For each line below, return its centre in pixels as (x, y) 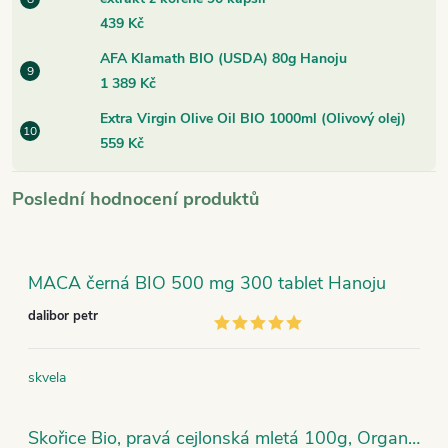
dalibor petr (63, 315)
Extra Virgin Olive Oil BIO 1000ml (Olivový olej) (253, 119)
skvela (47, 378)
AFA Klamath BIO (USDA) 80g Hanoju (223, 59)
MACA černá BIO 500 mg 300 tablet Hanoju (207, 283)
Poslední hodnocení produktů (135, 199)
